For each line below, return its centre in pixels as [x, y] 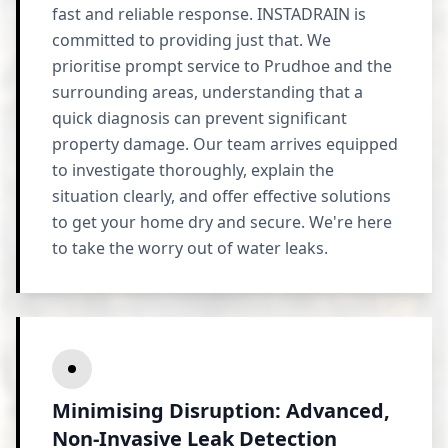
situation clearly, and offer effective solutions [221, 196]
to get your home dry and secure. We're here [222, 222]
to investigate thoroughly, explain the [193, 170]
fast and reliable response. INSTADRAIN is [209, 14]
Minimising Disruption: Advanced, [221, 410]
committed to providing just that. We [191, 40]
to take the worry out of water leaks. [190, 248]
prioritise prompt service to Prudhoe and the [222, 66]
